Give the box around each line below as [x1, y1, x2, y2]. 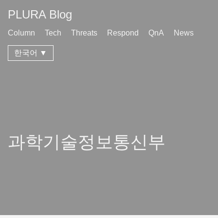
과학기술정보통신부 [8, 132, 165, 152]
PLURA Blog [8, 8, 72, 21]
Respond [107, 29, 139, 37]
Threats [71, 29, 97, 37]
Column [8, 29, 35, 37]
